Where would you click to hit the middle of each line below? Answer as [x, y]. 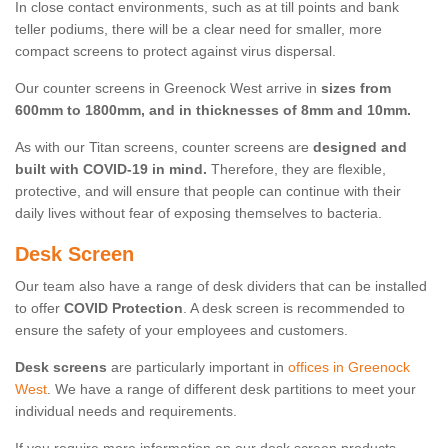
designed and [360, 147]
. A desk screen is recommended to [294, 308]
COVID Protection [123, 308]
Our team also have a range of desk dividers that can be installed [221, 286]
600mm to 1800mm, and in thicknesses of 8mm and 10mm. [213, 110]
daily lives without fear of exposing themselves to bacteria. [198, 213]
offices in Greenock [349, 367]
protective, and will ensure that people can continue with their [208, 191]
